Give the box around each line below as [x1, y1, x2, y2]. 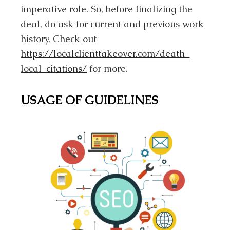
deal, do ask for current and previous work [21, 18, 204, 30]
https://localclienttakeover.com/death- [21, 48, 190, 60]
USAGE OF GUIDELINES [21, 92, 159, 108]
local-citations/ [21, 63, 87, 75]
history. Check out [21, 33, 97, 45]
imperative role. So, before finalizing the [21, 3, 193, 15]
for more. [87, 63, 128, 75]
